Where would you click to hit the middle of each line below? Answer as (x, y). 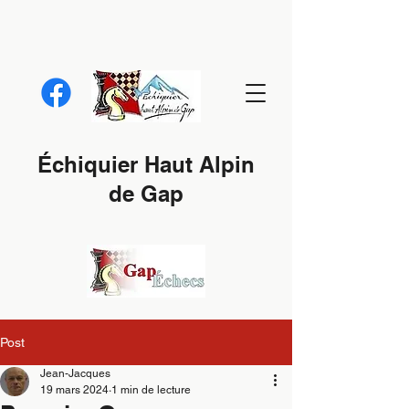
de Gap (146, 194)
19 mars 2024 (74, 390)
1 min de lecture (151, 390)
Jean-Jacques (75, 373)
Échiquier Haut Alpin (146, 164)
